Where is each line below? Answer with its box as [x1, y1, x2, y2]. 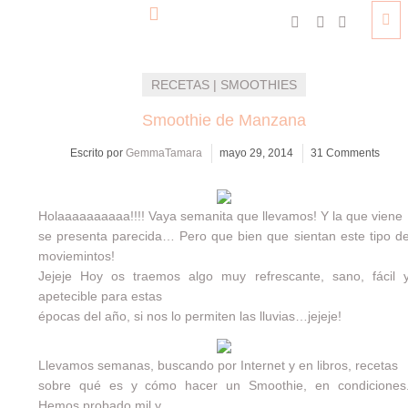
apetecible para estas [37, 289, 162, 303]
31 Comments [310, 147, 380, 159]
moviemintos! [37, 249, 115, 263]
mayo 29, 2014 [219, 147, 293, 159]
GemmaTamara [125, 147, 202, 159]
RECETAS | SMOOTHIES [150, 77, 297, 92]
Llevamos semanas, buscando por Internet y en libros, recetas [37, 358, 398, 372]
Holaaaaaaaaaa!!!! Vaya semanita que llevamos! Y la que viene [37, 209, 403, 223]
